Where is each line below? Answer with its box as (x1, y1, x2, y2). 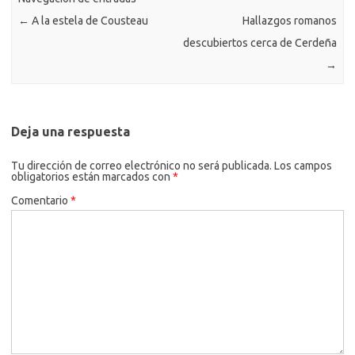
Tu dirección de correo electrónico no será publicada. (11, 158, 272, 172)
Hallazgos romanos (242, 14, 337, 28)
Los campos (274, 158, 332, 172)
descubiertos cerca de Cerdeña (182, 36, 337, 50)
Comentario (11, 193, 71, 207)
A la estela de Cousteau (29, 14, 149, 28)
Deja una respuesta (11, 124, 130, 139)
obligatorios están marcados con (11, 170, 173, 183)
